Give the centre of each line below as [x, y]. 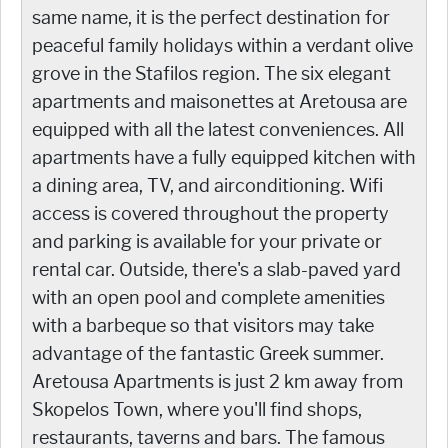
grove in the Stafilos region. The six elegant [211, 73]
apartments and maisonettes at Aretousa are [219, 101]
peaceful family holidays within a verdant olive [222, 45]
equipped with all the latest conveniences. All [218, 129]
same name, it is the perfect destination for [211, 17]
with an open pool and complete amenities [208, 297]
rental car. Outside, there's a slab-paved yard [216, 269]
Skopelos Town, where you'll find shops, [197, 409]
